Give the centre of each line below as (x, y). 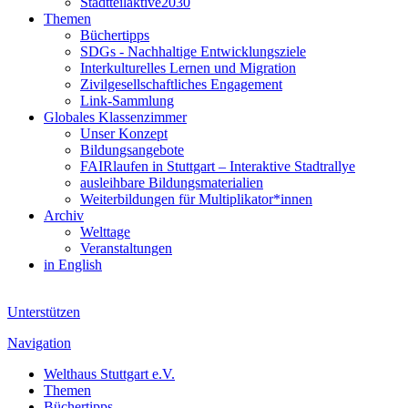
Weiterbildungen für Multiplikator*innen (196, 199)
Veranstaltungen (126, 248)
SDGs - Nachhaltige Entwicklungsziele (193, 51)
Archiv (64, 215)
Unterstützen (44, 312)
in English (73, 265)
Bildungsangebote (132, 150)
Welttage (105, 232)
